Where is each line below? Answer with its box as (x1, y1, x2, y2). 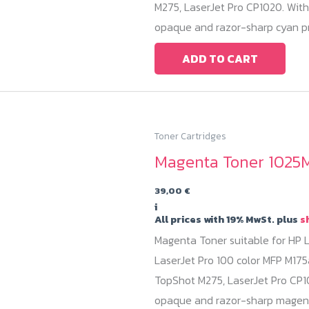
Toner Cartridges (154, 128, 226, 143)
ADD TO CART (182, 50, 258, 67)
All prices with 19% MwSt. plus (154, 212, 300, 228)
